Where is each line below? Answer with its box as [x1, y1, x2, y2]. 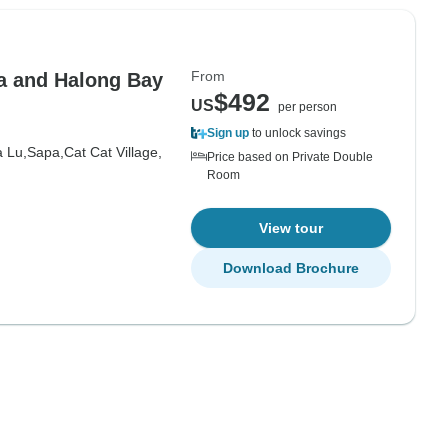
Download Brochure [223, 260, 359, 276]
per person [278, 100, 337, 114]
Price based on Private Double [207, 150, 373, 164]
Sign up [207, 126, 249, 140]
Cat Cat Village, [63, 144, 162, 160]
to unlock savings [249, 126, 346, 140]
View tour [259, 220, 323, 236]
